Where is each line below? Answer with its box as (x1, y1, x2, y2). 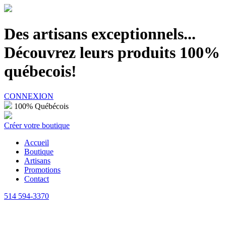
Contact (24, 174, 49, 183)
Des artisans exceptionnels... (4, 25, 196, 43)
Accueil (24, 138, 49, 147)
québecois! (4, 62, 77, 81)
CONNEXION (4, 91, 53, 100)
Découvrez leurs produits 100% (4, 43, 220, 62)
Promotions (24, 165, 61, 174)
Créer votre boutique (4, 121, 70, 130)
